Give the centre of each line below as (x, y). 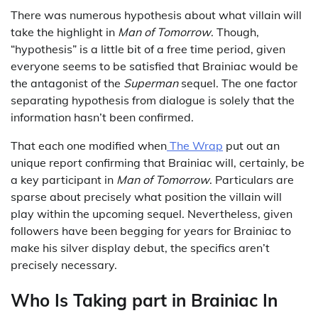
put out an (251, 146)
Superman (151, 83)
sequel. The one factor (238, 83)
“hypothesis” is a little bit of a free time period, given (148, 49)
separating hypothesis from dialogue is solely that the (153, 100)
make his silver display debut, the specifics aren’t (140, 248)
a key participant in (64, 180)
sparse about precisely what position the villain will (146, 197)
